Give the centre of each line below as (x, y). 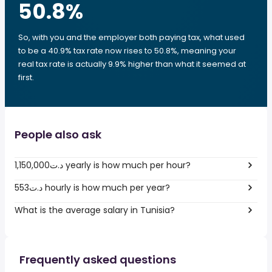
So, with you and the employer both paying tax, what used (131, 37)
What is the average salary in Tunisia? (95, 210)
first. (26, 77)
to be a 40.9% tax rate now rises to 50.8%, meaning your (127, 51)
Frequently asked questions (98, 260)
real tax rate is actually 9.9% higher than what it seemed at (132, 64)
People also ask (58, 134)
